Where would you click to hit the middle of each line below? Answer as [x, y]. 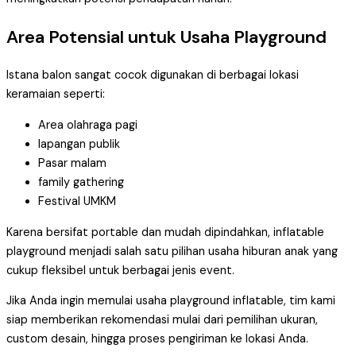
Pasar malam [72, 163]
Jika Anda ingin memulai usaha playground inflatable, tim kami [171, 301]
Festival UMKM [77, 201]
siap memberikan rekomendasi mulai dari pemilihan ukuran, [162, 320]
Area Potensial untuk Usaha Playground [166, 37]
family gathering [81, 182]
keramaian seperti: [56, 95]
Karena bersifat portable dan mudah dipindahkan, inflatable [165, 232]
